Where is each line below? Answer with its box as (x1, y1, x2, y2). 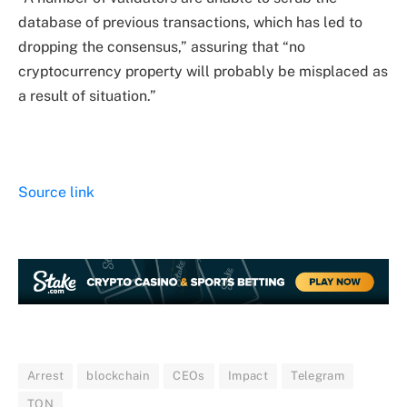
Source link (18, 183, 94, 201)
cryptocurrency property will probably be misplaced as (18, 63, 388, 81)
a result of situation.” (18, 87, 156, 105)
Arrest (27, 369, 65, 383)
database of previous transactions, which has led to (18, 14, 362, 32)
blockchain (86, 369, 151, 383)
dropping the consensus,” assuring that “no (18, 38, 305, 56)
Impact (227, 369, 269, 383)
